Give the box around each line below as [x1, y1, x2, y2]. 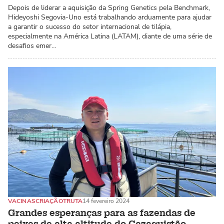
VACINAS [8, 196, 35, 205]
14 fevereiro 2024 [82, 196, 130, 205]
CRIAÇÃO [35, 196, 63, 205]
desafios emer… [8, 40, 56, 50]
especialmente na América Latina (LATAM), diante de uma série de [8, 31, 212, 41]
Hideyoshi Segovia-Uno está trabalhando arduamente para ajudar [8, 12, 211, 22]
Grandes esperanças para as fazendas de [8, 207, 195, 219]
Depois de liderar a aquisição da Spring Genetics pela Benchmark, [8, 2, 210, 12]
